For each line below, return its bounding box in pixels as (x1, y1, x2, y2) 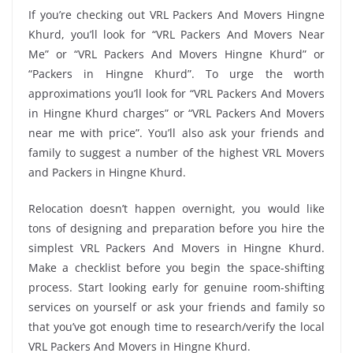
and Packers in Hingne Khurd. (28, 164, 186, 180)
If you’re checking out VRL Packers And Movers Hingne (28, 6, 325, 22)
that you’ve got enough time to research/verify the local (28, 318, 325, 334)
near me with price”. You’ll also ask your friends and (28, 124, 325, 140)
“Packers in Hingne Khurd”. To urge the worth (28, 65, 325, 81)
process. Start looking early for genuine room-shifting (28, 279, 325, 295)
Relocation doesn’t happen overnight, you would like (28, 200, 325, 216)
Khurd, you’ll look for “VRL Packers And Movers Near (28, 26, 325, 42)
